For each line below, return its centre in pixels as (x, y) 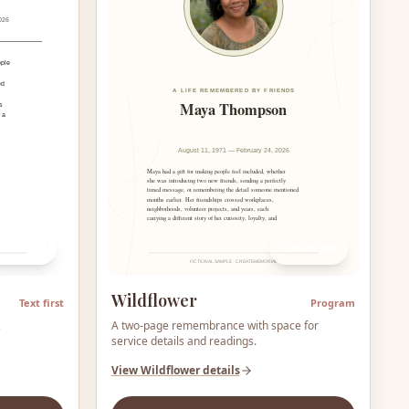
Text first (41, 302)
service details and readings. (184, 341)
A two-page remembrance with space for (215, 325)
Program (333, 302)
